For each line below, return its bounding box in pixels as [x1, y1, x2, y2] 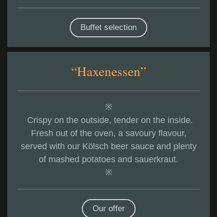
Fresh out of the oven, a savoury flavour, [31, 128, 186, 139]
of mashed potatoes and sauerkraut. [39, 155, 178, 165]
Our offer [92, 204, 125, 214]
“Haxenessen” [71, 62, 146, 80]
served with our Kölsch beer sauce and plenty [20, 141, 197, 152]
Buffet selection [80, 23, 137, 32]
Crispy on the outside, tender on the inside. [24, 115, 193, 125]
